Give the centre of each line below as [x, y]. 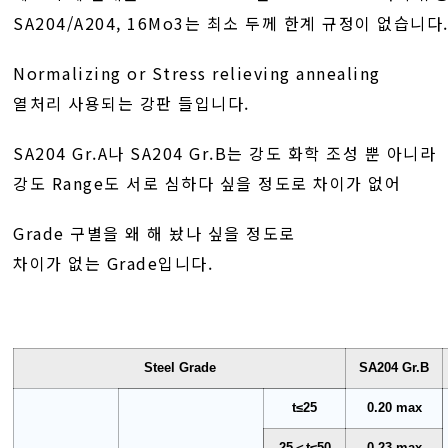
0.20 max [394, 407]
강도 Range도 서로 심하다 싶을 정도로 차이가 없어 [207, 183]
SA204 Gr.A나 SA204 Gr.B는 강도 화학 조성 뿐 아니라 [225, 153]
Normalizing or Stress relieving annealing [197, 73]
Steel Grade [179, 367]
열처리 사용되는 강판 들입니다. [131, 103]
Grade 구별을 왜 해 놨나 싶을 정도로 [154, 233]
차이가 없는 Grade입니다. [113, 263]
